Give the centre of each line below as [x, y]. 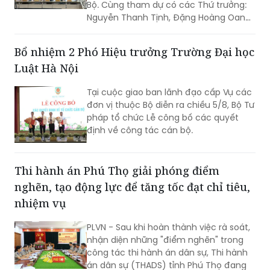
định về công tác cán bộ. [140, 130]
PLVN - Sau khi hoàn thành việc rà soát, [168, 227]
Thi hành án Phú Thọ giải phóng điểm [117, 170]
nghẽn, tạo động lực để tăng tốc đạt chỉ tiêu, [132, 187]
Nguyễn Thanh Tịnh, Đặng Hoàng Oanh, [170, 17]
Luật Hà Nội [46, 68]
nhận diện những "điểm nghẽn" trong [165, 240]
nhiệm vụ [40, 203]
